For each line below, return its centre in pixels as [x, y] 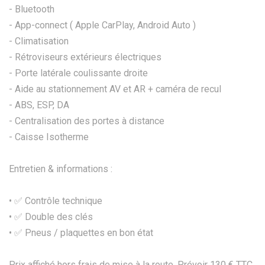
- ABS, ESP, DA [39, 105]
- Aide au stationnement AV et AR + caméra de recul [115, 89]
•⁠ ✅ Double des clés [51, 217]
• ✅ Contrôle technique [56, 201]
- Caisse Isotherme [49, 137]
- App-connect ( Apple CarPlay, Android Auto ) [102, 25]
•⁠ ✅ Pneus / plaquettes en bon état [81, 233]
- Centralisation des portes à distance [87, 121]
